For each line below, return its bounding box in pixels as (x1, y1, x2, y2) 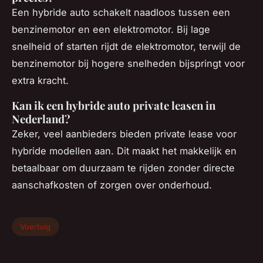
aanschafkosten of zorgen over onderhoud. (12, 179, 212, 191)
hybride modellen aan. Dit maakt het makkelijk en (12, 145, 237, 157)
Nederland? (12, 112, 70, 127)
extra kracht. (12, 75, 69, 87)
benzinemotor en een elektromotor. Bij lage (12, 23, 210, 36)
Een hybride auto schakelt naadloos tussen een (12, 6, 230, 19)
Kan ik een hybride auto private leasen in (12, 98, 215, 113)
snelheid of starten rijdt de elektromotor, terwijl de (12, 41, 241, 53)
